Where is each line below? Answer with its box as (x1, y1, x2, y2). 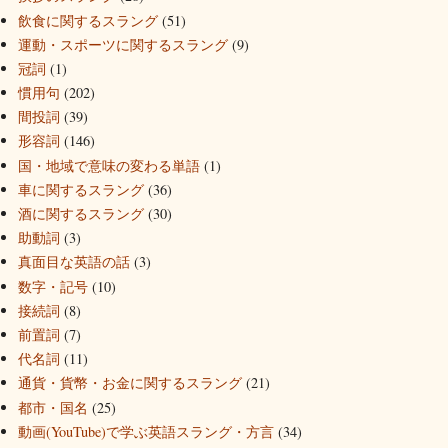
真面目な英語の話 (18, 252, 130, 272)
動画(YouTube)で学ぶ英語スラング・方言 (18, 421, 274, 441)
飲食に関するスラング (18, 10, 158, 30)
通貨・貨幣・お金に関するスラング (18, 373, 242, 393)
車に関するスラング (18, 179, 144, 199)
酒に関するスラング (18, 204, 144, 224)
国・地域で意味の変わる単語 (18, 155, 200, 175)
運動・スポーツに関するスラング (18, 34, 228, 54)
